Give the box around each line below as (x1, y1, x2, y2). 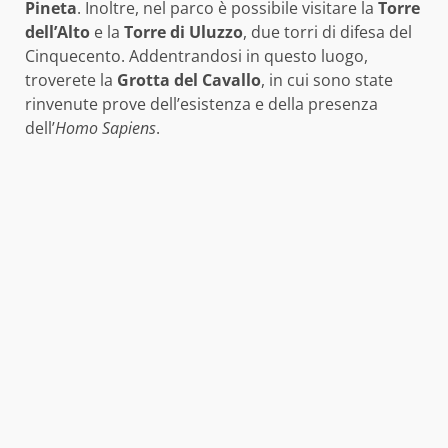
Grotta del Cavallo (117, 69, 261, 92)
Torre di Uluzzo (124, 21, 243, 44)
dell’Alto (25, 21, 90, 44)
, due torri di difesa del (243, 21, 412, 44)
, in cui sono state (261, 69, 393, 92)
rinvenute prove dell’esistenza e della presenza (25, 93, 378, 116)
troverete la (25, 69, 117, 92)
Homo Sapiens (55, 117, 156, 140)
